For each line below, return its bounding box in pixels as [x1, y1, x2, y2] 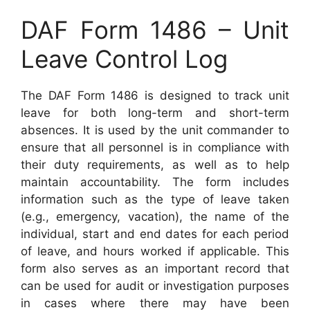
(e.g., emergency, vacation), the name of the [21, 210, 289, 224]
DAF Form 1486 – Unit [21, 15, 289, 44]
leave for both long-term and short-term [21, 106, 289, 120]
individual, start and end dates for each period [21, 227, 289, 241]
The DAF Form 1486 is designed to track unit [21, 89, 289, 102]
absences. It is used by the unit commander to [21, 123, 289, 137]
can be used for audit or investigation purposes [21, 279, 289, 293]
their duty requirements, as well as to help [21, 158, 289, 172]
